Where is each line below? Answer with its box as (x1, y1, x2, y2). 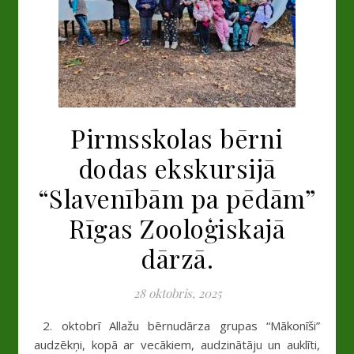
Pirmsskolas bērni (70, 121, 284, 155)
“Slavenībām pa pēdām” (37, 181, 317, 215)
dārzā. (141, 241, 213, 275)
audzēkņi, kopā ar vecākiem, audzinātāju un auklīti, (34, 337, 320, 352)
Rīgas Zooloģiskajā (69, 211, 285, 245)
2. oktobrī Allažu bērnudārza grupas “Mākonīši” (34, 318, 53, 333)
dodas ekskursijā (77, 151, 277, 185)
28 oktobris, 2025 (133, 285, 221, 301)
